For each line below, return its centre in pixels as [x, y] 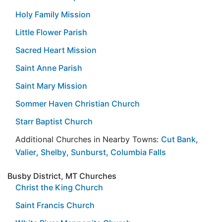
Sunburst [88, 152]
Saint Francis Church [55, 205]
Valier [26, 152]
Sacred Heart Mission [56, 50]
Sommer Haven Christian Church [78, 103]
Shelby [54, 152]
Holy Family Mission [53, 14]
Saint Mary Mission [51, 85]
